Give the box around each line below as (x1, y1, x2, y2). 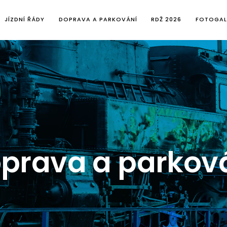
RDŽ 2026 (151, 15, 181, 23)
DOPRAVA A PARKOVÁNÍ (58, 15, 137, 23)
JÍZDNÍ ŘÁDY (5, 15, 45, 23)
